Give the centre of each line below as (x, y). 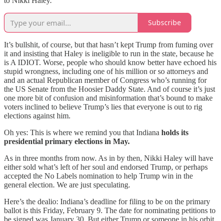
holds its (175, 132)
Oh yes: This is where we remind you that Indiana (83, 132)
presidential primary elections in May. (67, 141)
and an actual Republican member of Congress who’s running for (105, 80)
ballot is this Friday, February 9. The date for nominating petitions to (110, 210)
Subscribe (165, 23)
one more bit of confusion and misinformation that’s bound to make (108, 98)
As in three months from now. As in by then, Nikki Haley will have (109, 158)
